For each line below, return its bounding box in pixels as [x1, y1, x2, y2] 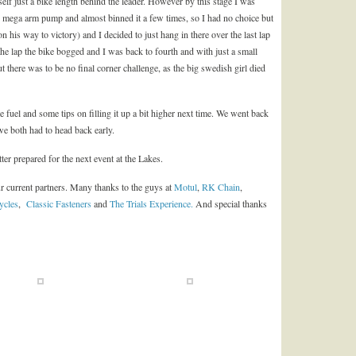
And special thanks [195, 196, 267, 210]
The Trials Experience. [110, 196, 195, 210]
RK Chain [202, 180, 240, 193]
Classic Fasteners [26, 196, 94, 210]
